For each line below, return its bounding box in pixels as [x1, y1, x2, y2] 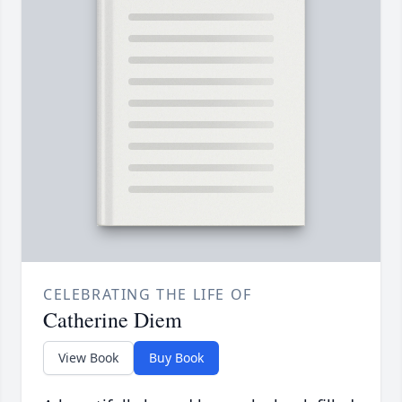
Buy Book [149, 349, 204, 367]
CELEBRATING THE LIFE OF [43, 284, 252, 305]
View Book [58, 349, 118, 367]
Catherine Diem [43, 305, 182, 335]
